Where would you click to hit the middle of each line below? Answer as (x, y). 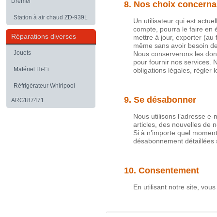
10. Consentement (162, 171)
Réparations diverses (44, 36)
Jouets (22, 53)
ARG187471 (28, 100)
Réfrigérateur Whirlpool (44, 86)
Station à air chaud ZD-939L (51, 17)
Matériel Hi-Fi (31, 69)
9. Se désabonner (160, 100)
